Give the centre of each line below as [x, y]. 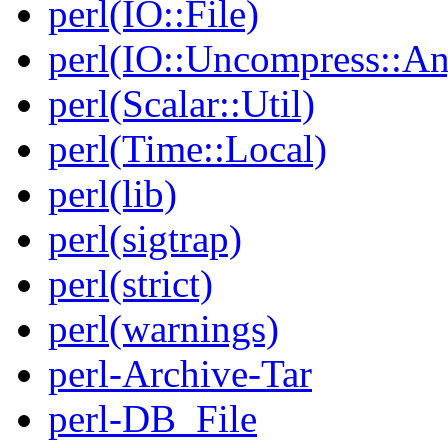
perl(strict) [130, 284]
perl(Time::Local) [187, 149]
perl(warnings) [163, 329]
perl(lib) [112, 194]
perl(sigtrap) [145, 239]
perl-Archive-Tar [180, 374]
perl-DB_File [152, 419]
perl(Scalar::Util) [181, 104]
